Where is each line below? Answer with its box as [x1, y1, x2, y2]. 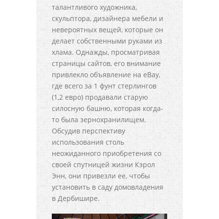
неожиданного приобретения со [52, 149, 161, 158]
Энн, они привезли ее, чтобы [52, 171, 150, 181]
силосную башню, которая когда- [52, 104, 163, 113]
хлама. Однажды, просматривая [52, 47, 160, 57]
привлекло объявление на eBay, [52, 70, 160, 80]
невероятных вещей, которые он [52, 25, 163, 35]
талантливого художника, [52, 2, 137, 12]
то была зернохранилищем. [52, 115, 146, 125]
